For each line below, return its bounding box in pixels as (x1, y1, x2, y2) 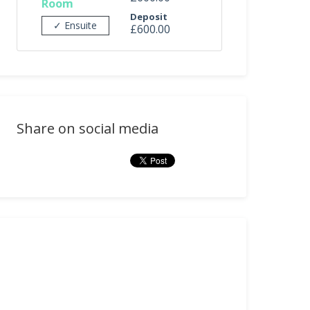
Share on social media (17, 119, 159, 138)
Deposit (129, 10, 167, 23)
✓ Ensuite (53, 19, 98, 32)
